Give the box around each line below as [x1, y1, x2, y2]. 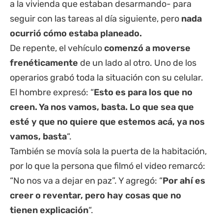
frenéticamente [10, 57, 80, 69]
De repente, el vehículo [10, 43, 104, 54]
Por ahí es [163, 175, 205, 187]
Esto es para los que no [94, 87, 192, 98]
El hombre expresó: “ [10, 87, 94, 98]
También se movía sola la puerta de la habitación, [10, 146, 207, 157]
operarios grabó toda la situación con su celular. [10, 72, 203, 83]
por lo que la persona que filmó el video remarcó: [10, 161, 205, 172]
